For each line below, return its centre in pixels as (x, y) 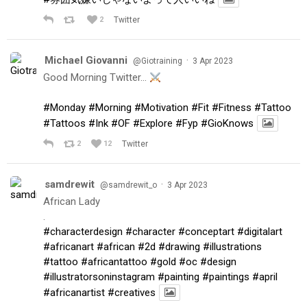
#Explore (153, 124)
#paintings (226, 277)
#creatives (132, 293)
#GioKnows (227, 124)
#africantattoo (114, 262)
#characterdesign (83, 232)
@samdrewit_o (128, 185)
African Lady (72, 202)
